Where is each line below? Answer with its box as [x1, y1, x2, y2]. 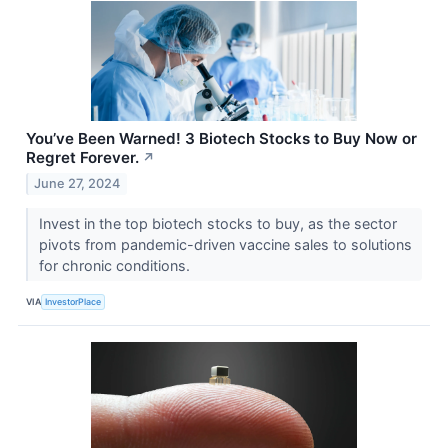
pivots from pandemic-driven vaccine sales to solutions [38, 236, 412, 254]
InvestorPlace [45, 295, 102, 307]
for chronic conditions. [38, 257, 194, 275]
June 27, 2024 [34, 176, 121, 192]
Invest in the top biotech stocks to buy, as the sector [38, 215, 397, 233]
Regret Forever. [26, 148, 139, 168]
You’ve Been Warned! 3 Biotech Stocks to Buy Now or [26, 129, 417, 149]
